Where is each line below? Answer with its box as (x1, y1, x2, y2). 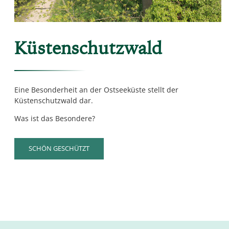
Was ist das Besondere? (14, 113, 96, 124)
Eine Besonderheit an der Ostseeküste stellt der (14, 85, 179, 95)
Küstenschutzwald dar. (14, 96, 94, 106)
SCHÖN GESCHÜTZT (29, 144, 90, 153)
